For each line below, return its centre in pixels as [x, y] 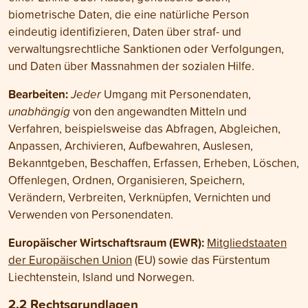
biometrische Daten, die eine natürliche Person [129, 14]
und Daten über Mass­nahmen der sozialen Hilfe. [131, 66]
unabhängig [39, 111]
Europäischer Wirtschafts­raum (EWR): [106, 242]
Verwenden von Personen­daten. [91, 214]
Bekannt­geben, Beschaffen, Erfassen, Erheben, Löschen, [154, 163]
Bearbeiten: [38, 94]
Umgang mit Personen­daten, [176, 94]
